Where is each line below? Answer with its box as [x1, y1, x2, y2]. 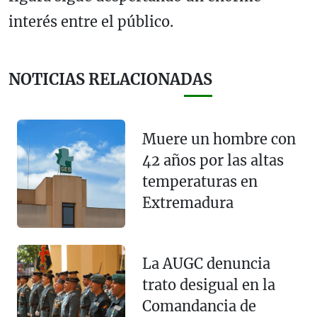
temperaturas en [142, 172, 258, 190]
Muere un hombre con [142, 129, 296, 148]
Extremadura [142, 193, 234, 212]
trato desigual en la [142, 276, 275, 294]
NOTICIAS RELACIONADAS [8, 70, 212, 90]
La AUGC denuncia [142, 255, 270, 273]
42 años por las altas [142, 151, 284, 169]
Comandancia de [142, 297, 256, 316]
